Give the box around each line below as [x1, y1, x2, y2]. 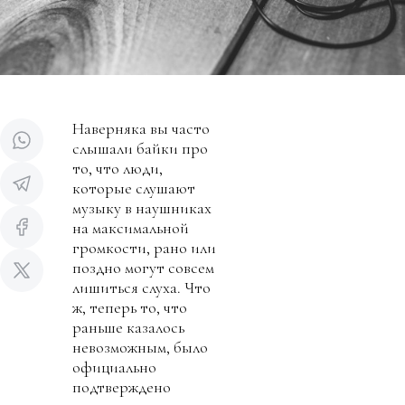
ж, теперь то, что [72, 297, 187, 317]
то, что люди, [72, 157, 163, 178]
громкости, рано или [72, 237, 216, 258]
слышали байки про [72, 137, 208, 158]
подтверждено [72, 376, 171, 397]
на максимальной [72, 217, 189, 238]
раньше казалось [72, 316, 184, 337]
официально [72, 356, 156, 377]
